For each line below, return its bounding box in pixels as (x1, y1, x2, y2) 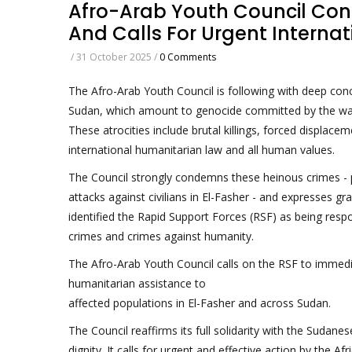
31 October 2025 (76, 49, 154, 64)
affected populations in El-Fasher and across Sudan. (68, 295, 331, 310)
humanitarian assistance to (68, 275, 206, 291)
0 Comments (159, 49, 216, 64)
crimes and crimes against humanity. (68, 228, 254, 244)
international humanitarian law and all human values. (68, 141, 335, 157)
